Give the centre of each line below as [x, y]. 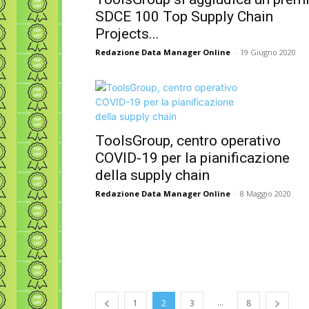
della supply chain [152, 175]
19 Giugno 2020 [268, 52]
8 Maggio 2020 [266, 193]
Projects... [127, 34]
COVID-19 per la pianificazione [192, 158]
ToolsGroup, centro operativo [188, 141]
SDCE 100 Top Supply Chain [184, 17]
